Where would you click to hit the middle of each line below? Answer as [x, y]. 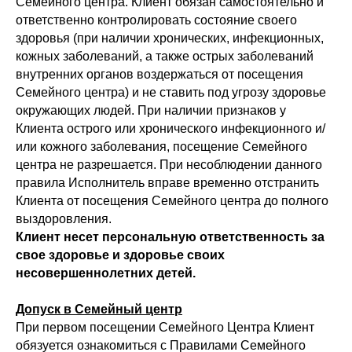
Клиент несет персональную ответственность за [170, 237]
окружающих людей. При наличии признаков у [151, 111]
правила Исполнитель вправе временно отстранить [167, 183]
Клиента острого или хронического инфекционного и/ [170, 129]
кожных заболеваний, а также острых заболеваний [165, 57]
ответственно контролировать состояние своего [156, 20]
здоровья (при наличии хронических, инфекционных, [170, 38]
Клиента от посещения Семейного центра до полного [172, 201]
